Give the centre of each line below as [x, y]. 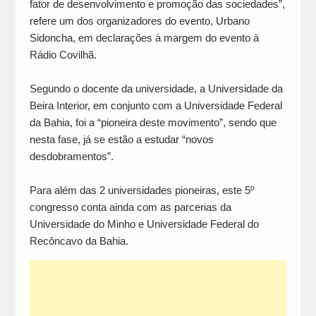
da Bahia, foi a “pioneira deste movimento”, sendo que [153, 123]
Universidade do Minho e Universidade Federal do [144, 224]
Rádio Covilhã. [63, 55]
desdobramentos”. [71, 157]
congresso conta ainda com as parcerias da [130, 207]
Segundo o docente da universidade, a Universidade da [156, 89]
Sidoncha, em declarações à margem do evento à [144, 38]
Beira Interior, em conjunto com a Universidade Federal [156, 106]
